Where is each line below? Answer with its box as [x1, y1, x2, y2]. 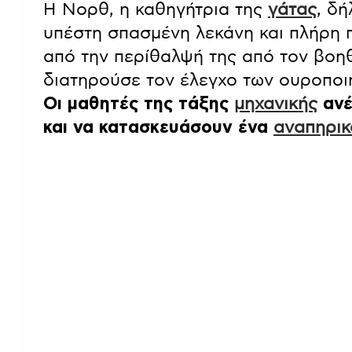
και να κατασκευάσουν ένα [43, 118, 273, 136]
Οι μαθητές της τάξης [43, 94, 234, 112]
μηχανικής [234, 94, 317, 112]
